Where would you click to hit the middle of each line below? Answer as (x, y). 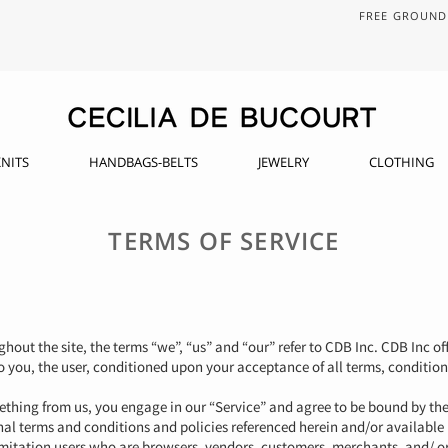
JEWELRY (283, 161)
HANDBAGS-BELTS (143, 161)
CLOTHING (401, 161)
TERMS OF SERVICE (224, 240)
